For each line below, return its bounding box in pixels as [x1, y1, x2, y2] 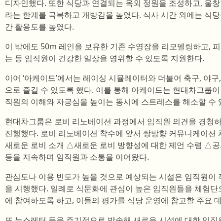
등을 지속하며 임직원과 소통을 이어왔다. [5, 151, 149, 162]
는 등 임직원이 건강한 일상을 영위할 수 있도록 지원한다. [5, 53, 204, 64]
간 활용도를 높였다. [5, 21, 74, 32]
